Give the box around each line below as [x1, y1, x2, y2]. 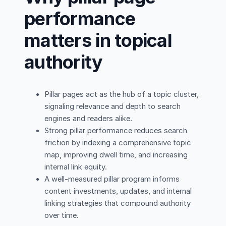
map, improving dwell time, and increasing [44, 150, 188, 159]
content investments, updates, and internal [44, 186, 192, 196]
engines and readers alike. [44, 114, 132, 123]
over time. [44, 210, 79, 220]
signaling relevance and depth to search [44, 101, 181, 111]
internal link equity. [44, 162, 107, 172]
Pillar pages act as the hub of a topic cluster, [44, 89, 199, 99]
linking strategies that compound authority [44, 198, 191, 208]
